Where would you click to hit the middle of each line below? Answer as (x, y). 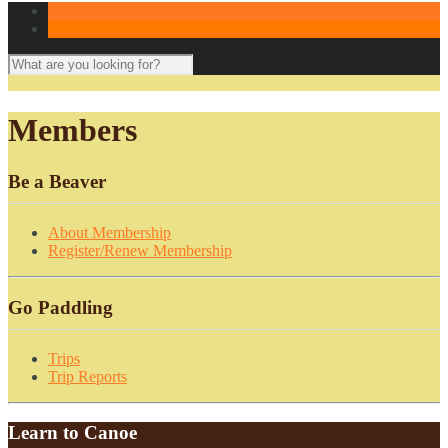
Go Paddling (60, 307)
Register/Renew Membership (140, 250)
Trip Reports (87, 376)
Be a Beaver (57, 181)
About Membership (109, 232)
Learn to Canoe (72, 433)
